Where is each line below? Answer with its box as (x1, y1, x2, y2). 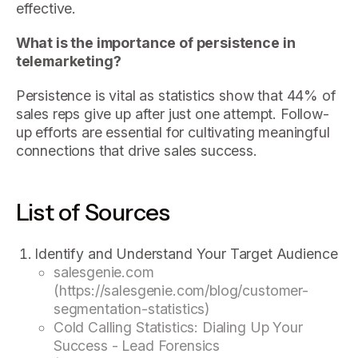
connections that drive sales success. (15, 141, 257, 159)
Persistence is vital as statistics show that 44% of (15, 86, 336, 104)
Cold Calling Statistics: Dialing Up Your (53, 318, 303, 336)
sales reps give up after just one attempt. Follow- (15, 105, 329, 122)
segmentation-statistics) (53, 300, 210, 317)
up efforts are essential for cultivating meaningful (15, 123, 330, 141)
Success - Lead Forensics (53, 336, 221, 354)
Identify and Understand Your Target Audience (34, 245, 338, 262)
